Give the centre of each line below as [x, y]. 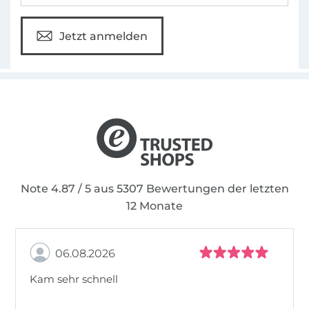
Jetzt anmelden [103, 36]
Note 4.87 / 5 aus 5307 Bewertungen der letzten [154, 189]
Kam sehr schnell [74, 279]
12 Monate [154, 206]
